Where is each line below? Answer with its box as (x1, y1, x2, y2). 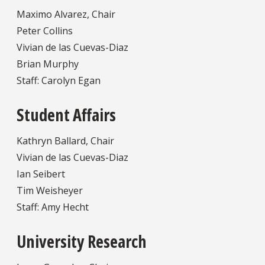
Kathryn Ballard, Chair (17, 134, 114, 147)
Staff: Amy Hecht (17, 200, 89, 214)
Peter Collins (17, 24, 73, 37)
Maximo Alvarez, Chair (17, 7, 115, 21)
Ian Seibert (17, 167, 65, 180)
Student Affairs (17, 103, 116, 126)
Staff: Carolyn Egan (17, 73, 101, 87)
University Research (17, 230, 147, 253)
